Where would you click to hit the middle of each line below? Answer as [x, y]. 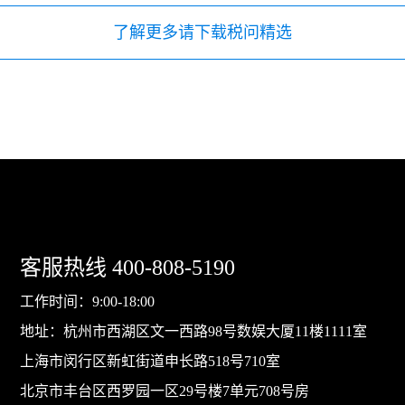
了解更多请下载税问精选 [202, 32]
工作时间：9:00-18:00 [88, 301]
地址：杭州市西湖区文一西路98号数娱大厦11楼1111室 [194, 331]
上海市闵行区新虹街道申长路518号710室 [151, 361]
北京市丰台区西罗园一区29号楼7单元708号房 [165, 391]
